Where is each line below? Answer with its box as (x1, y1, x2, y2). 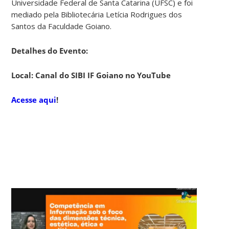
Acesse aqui (11, 94, 57, 105)
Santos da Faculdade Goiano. (11, 20, 112, 31)
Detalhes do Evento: (11, 45, 88, 56)
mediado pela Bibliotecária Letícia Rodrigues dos (11, 9, 182, 19)
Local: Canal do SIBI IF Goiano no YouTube (11, 70, 171, 80)
